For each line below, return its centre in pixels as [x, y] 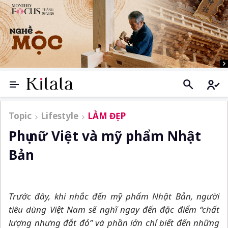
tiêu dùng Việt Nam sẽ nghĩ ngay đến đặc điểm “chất [114, 210]
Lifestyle [60, 116]
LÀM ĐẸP [107, 116]
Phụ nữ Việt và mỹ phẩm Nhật [105, 136]
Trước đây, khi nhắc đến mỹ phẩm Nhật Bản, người [114, 196]
